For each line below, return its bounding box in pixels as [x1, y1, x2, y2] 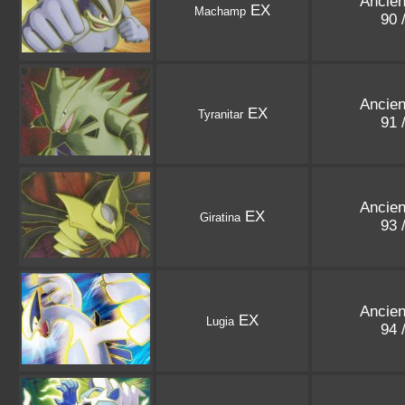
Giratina [200, 211, 240, 225]
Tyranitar [197, 108, 243, 122]
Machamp [194, 5, 246, 19]
